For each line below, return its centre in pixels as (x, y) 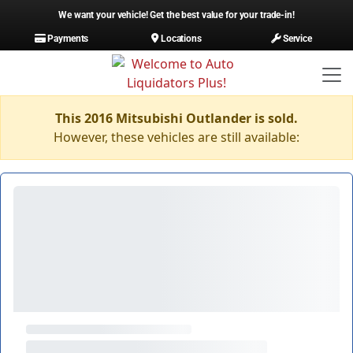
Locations (180, 38)
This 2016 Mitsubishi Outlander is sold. (176, 118)
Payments (67, 38)
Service (296, 38)
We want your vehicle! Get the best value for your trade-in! (176, 15)
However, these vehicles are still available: (176, 137)
